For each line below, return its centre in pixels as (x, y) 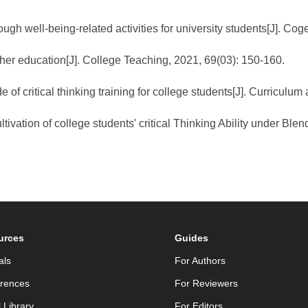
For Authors (200, 261)
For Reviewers (206, 283)
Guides (191, 238)
